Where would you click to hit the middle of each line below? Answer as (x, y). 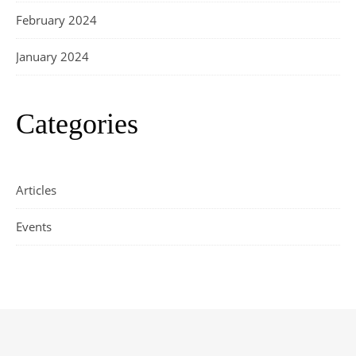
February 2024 (56, 20)
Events (34, 227)
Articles (36, 190)
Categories (77, 124)
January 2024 (52, 57)
